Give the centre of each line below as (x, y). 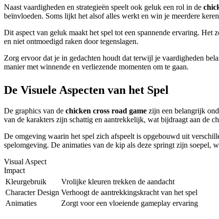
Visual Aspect (25, 161)
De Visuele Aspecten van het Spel (86, 90)
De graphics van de (35, 110)
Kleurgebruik (26, 181)
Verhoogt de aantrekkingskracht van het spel (129, 192)
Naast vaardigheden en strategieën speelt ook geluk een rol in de (104, 7)
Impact (14, 170)
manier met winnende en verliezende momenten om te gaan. (96, 67)
